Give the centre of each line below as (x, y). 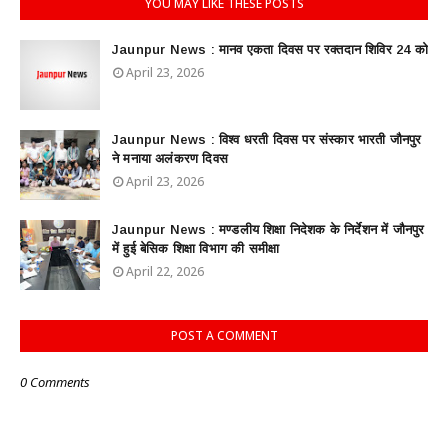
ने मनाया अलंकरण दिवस (170, 158)
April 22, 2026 (165, 271)
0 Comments (55, 382)
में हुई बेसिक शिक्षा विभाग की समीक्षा (196, 248)
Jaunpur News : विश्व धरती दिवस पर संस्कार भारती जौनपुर (267, 139)
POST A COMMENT (224, 335)
